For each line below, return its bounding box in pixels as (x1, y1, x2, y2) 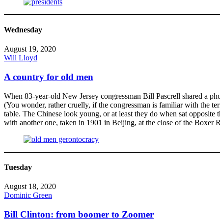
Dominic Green (4, 191, 52, 200)
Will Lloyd (4, 54, 37, 62)
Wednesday (4, 26, 42, 34)
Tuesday (4, 163, 32, 171)
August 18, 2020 (4, 182, 56, 191)
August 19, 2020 (4, 45, 56, 54)
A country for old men (4, 72, 93, 82)
